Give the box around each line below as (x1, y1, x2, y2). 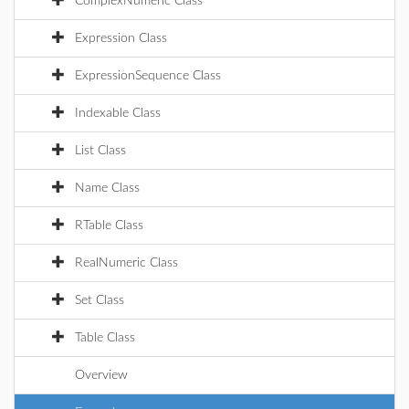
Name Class (75, 182, 140, 194)
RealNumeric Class (75, 257, 178, 269)
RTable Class (75, 219, 143, 232)
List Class (75, 144, 126, 157)
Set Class (75, 294, 124, 307)
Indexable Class (75, 107, 161, 120)
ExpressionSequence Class (75, 69, 221, 82)
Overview (75, 369, 128, 382)
